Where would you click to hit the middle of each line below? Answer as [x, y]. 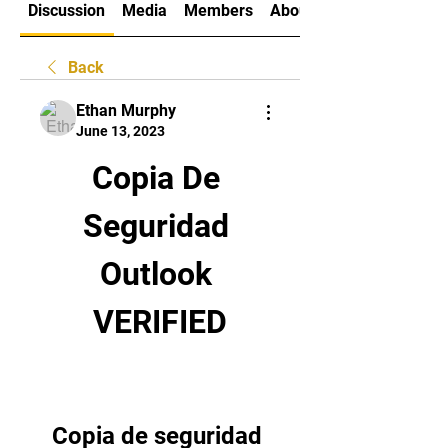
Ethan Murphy [126, 110]
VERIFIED [160, 322]
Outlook [156, 274]
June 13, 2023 [120, 131]
